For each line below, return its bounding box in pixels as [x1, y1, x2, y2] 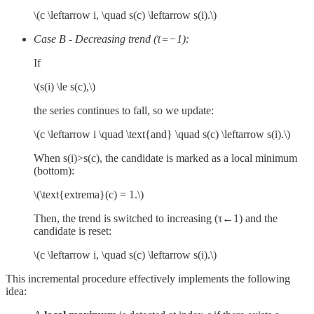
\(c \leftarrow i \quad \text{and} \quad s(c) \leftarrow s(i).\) [34, 128, 290, 140]
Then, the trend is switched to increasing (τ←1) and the [34, 212, 278, 224]
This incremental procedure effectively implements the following [6, 272, 290, 285]
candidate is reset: [34, 224, 111, 237]
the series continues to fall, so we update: [34, 104, 214, 116]
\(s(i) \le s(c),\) [34, 80, 95, 93]
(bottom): [34, 164, 74, 177]
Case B [34, 32, 69, 45]
